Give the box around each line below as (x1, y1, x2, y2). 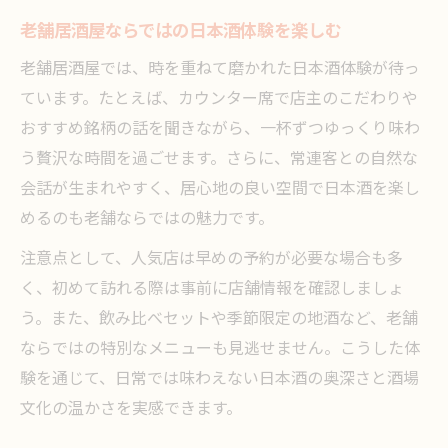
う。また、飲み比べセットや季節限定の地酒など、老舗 (20, 306, 418, 333)
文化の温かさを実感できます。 (20, 396, 242, 423)
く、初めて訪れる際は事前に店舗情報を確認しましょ (20, 276, 404, 303)
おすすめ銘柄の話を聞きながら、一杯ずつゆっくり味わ (20, 116, 420, 143)
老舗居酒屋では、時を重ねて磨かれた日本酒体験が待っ (20, 56, 420, 83)
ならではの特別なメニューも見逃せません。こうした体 (20, 336, 420, 363)
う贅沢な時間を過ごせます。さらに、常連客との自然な (20, 146, 418, 173)
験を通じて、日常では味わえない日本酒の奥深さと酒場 (20, 366, 419, 393)
